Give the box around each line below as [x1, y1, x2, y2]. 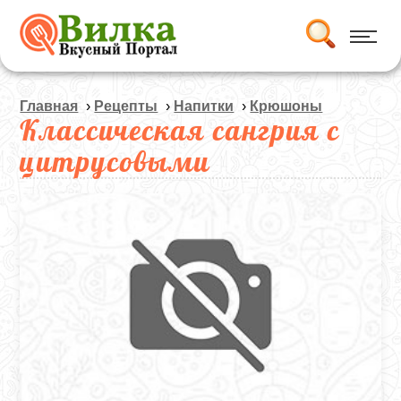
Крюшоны [250, 98, 323, 114]
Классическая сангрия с [20, 112, 341, 148]
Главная [20, 98, 79, 114]
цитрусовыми [20, 143, 211, 179]
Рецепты [94, 98, 158, 114]
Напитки [174, 98, 235, 114]
